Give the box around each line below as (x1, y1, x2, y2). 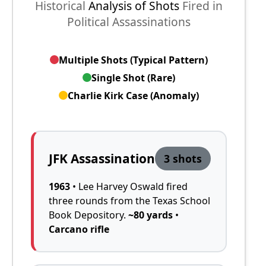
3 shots (164, 151, 202, 166)
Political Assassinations (67, 13, 191, 30)
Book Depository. (49, 208, 128, 221)
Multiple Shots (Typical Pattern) (59, 53, 208, 66)
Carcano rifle (49, 222, 109, 236)
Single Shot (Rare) (91, 71, 176, 84)
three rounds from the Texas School (49, 194, 210, 207)
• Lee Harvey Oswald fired (70, 179, 188, 193)
